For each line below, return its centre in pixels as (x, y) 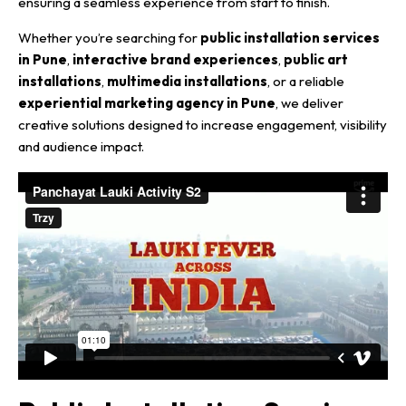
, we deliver (309, 102)
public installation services (290, 37)
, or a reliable (306, 81)
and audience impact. (81, 146)
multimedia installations (187, 81)
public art (316, 59)
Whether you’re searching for (109, 37)
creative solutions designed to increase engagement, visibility (203, 124)
